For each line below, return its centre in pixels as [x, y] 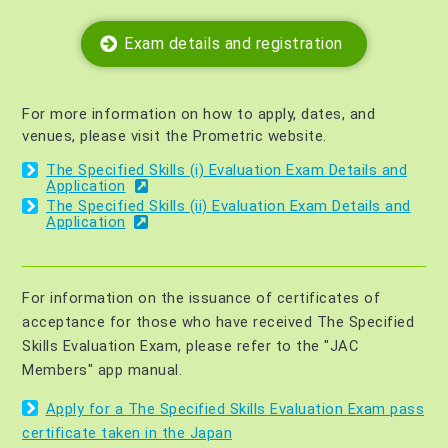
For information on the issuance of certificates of [201, 297]
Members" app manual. [102, 369]
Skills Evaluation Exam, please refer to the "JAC [190, 345]
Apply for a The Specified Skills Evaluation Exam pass [235, 408]
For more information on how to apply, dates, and [198, 113]
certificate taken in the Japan [127, 432]
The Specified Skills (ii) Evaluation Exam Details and [228, 205]
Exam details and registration [233, 43]
